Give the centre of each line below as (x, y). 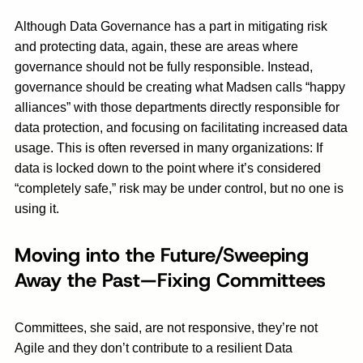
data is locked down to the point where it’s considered (168, 168)
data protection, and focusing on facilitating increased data (181, 128)
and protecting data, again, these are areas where (156, 47)
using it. (37, 209)
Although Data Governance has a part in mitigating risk (171, 26)
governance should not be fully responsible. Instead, (164, 67)
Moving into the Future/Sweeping (162, 255)
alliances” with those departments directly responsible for (177, 107)
